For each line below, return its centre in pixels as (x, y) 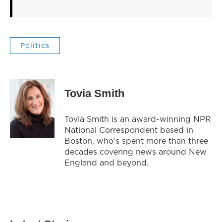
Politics (35, 45)
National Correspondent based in (129, 130)
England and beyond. (107, 162)
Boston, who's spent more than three (136, 140)
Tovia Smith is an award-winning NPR (138, 119)
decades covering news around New (136, 151)
